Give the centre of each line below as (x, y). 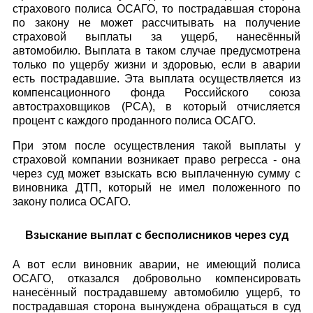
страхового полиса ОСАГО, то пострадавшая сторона (156, 8)
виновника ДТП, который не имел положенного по (156, 187)
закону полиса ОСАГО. (72, 201)
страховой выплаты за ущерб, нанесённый (156, 36)
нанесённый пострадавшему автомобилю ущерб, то (156, 293)
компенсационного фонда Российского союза (156, 92)
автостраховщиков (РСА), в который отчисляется (156, 106)
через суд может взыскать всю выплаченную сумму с (156, 173)
